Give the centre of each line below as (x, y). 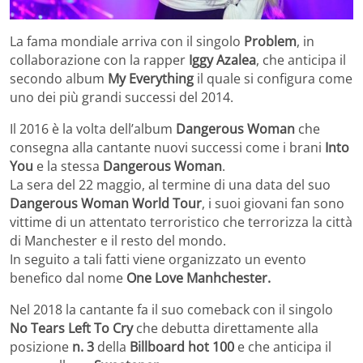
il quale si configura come (273, 78)
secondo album (59, 78)
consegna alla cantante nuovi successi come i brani (167, 147)
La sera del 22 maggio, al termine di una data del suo (170, 184)
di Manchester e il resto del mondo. (118, 240)
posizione (39, 346)
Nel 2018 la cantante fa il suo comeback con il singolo (171, 309)
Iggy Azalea (221, 60)
